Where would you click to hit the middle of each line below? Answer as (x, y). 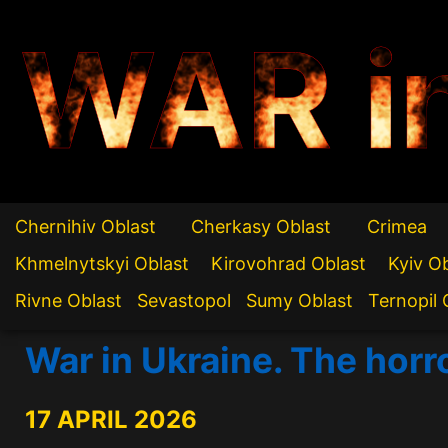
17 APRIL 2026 (111, 420)
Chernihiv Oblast (85, 227)
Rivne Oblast (68, 301)
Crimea (396, 227)
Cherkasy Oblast (261, 227)
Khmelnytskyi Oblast (102, 264)
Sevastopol (184, 301)
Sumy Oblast (299, 301)
